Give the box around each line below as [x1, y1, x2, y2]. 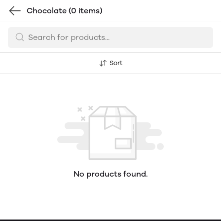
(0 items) [69, 6, 103, 15]
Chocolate [27, 6, 69, 15]
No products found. [73, 169, 148, 179]
